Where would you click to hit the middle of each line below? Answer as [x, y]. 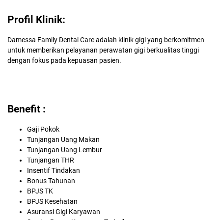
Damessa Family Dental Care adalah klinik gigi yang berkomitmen [106, 40]
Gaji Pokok [43, 129]
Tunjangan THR [51, 160]
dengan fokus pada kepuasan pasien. [64, 60]
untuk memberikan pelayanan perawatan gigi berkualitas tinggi [103, 50]
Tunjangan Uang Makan [63, 139]
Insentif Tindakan [54, 170]
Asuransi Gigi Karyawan [64, 212]
